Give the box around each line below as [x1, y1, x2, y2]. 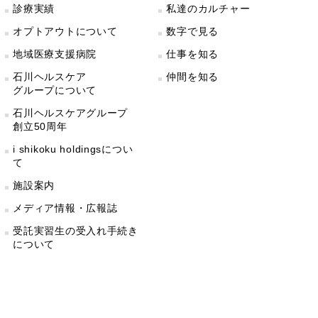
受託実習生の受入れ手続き [13, 225, 138, 236]
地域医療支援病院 [13, 48, 97, 60]
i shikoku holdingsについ [13, 143, 133, 155]
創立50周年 [13, 121, 67, 132]
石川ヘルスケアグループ [13, 107, 128, 119]
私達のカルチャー [166, 3, 251, 14]
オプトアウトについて [13, 26, 118, 37]
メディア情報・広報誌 [13, 202, 118, 214]
